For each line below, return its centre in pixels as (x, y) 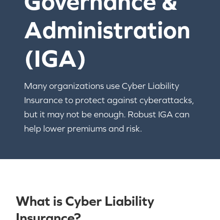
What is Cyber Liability (85, 201)
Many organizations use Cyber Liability (102, 86)
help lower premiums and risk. (83, 128)
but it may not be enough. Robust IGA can (107, 114)
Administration (108, 30)
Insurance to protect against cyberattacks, (109, 100)
